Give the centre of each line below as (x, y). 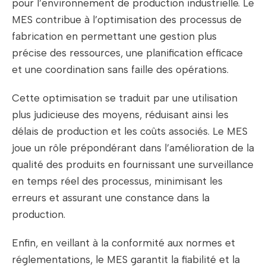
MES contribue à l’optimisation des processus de (127, 20)
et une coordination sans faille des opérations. (120, 70)
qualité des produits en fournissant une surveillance (133, 165)
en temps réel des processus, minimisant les (117, 181)
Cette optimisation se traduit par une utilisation (125, 98)
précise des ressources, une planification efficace (127, 53)
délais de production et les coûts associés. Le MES (130, 132)
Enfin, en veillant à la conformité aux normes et (123, 243)
